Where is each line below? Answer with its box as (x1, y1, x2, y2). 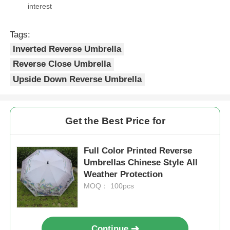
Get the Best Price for (65, 115, 165, 126)
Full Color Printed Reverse (84, 145, 193, 156)
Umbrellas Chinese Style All (84, 157, 198, 167)
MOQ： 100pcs (84, 181, 135, 190)
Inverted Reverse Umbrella (13, 44, 122, 54)
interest (28, 2, 52, 10)
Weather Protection (84, 169, 163, 179)
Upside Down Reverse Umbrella (13, 74, 142, 84)
